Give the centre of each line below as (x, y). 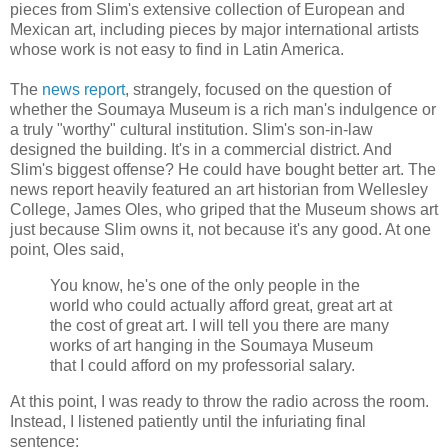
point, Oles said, (67, 250)
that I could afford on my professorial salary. (202, 366)
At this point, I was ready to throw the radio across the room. (219, 402)
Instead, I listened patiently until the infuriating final (188, 422)
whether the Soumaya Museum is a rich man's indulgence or (223, 110)
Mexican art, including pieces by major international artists (214, 30)
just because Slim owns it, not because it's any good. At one (220, 230)
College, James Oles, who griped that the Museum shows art (224, 210)
